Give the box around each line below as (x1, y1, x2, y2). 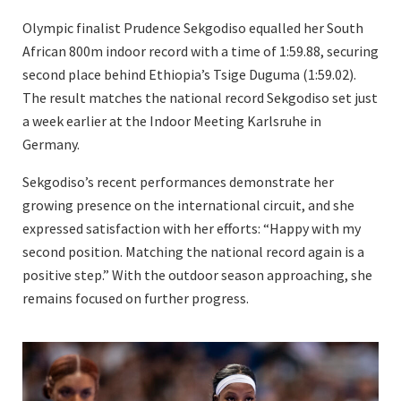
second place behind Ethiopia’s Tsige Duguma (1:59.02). (22, 64, 356, 83)
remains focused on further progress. (22, 288, 249, 307)
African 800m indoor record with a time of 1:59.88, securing (22, 41, 379, 60)
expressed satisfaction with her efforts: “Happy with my (22, 218, 361, 237)
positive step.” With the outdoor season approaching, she (22, 265, 372, 284)
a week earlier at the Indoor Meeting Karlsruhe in (22, 111, 321, 130)
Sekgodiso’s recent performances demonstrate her (22, 172, 334, 191)
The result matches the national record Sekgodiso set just (22, 88, 378, 107)
